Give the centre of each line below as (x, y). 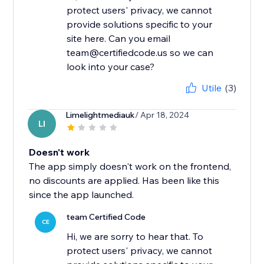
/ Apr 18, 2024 (162, 115)
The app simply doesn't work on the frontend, (130, 166)
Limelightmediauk (100, 115)
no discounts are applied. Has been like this (124, 181)
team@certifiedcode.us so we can (140, 53)
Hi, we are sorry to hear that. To (135, 237)
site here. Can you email (119, 39)
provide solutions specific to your (140, 24)
